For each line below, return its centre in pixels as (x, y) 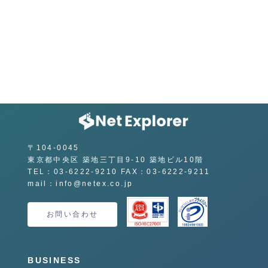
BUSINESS (54, 261)
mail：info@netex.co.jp (80, 183)
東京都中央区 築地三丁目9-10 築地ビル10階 (116, 159)
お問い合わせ (73, 214)
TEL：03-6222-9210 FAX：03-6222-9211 (119, 171)
